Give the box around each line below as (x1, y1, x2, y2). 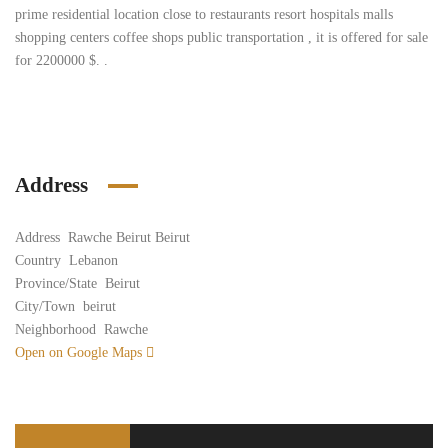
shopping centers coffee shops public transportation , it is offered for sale (15, 30, 428, 45)
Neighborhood (15, 322, 96, 337)
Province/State (15, 276, 97, 291)
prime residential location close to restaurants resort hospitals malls (15, 7, 393, 22)
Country (15, 253, 61, 268)
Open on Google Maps (15, 345, 146, 360)
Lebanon (69, 253, 118, 268)
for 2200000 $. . (15, 53, 108, 68)
